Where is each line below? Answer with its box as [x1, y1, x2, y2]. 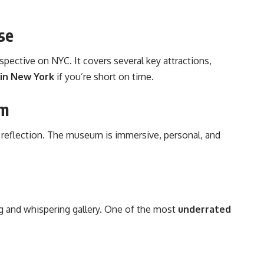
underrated [178, 203, 231, 215]
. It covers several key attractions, [70, 55, 212, 67]
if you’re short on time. [54, 71, 154, 83]
